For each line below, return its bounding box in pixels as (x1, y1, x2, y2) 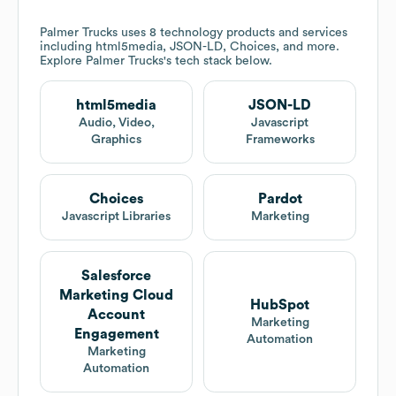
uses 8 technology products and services (118, 27, 347, 40)
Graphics (91, 133, 141, 147)
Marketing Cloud (59, 288, 173, 303)
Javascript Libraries (62, 210, 171, 224)
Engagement (73, 327, 159, 342)
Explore (40, 55, 86, 68)
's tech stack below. (164, 55, 272, 68)
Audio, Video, (78, 117, 155, 130)
